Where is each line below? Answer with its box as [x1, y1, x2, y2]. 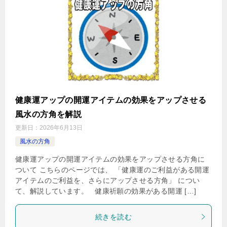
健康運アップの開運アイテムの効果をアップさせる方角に [15, 155, 205, 163]
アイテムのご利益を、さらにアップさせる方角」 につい [15, 176, 200, 184]
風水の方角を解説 [15, 109, 82, 119]
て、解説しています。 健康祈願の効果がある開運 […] [15, 186, 197, 195]
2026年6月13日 [40, 124, 83, 131]
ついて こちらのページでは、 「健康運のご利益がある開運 [15, 165, 210, 174]
